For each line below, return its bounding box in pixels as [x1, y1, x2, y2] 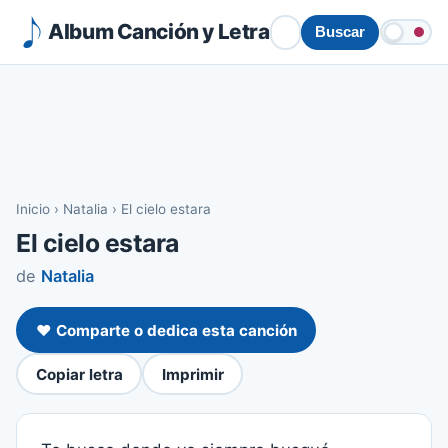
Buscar [314, 24, 365, 40]
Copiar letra [35, 364, 123, 384]
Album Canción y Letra [48, 18, 270, 44]
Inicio [16, 201, 50, 217]
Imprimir [161, 364, 224, 384]
